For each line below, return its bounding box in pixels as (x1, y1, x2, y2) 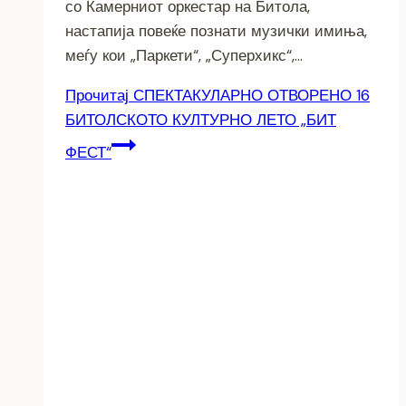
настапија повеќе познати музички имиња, (65, 20, 367, 41)
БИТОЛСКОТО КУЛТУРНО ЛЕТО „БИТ (65, 109, 336, 130)
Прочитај (65, 84, 129, 105)
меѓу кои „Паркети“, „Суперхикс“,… (65, 44, 303, 65)
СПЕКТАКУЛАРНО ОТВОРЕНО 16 (129, 84, 370, 105)
